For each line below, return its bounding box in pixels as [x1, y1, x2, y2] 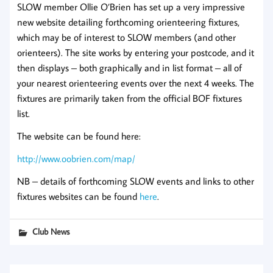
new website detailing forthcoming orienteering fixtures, [17, 16, 239, 29]
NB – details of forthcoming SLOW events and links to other [17, 175, 254, 188]
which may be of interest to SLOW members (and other [17, 31, 236, 44]
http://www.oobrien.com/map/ [17, 152, 135, 165]
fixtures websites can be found [17, 190, 140, 203]
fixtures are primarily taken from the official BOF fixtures [17, 92, 242, 105]
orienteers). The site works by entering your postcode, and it [17, 46, 254, 59]
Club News [32, 225, 70, 238]
